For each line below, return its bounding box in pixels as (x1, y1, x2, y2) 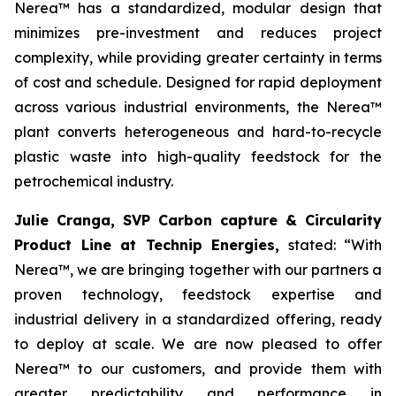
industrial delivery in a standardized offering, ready (14, 310, 382, 328)
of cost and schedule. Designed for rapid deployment (14, 73, 382, 91)
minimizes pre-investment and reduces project (14, 24, 382, 42)
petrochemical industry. (14, 172, 173, 190)
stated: (279, 236, 344, 254)
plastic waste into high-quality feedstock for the (14, 148, 382, 165)
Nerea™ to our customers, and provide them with (14, 360, 382, 377)
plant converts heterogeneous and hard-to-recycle (14, 123, 382, 141)
